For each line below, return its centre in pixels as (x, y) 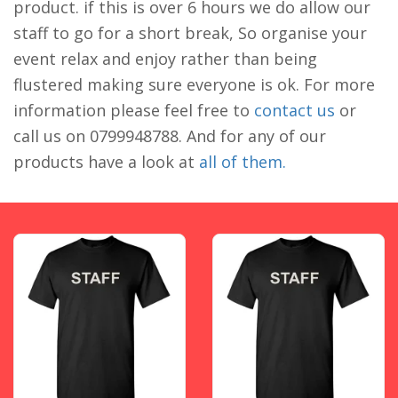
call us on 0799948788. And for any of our (170, 136)
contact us (297, 111)
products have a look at (106, 162)
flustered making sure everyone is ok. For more (194, 85)
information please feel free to (134, 111)
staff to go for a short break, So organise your (190, 33)
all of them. (243, 162)
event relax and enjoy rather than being (165, 59)
